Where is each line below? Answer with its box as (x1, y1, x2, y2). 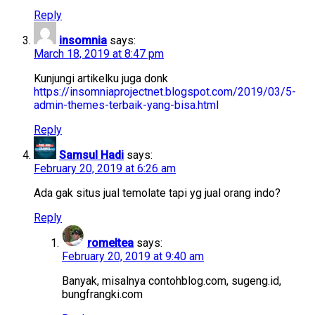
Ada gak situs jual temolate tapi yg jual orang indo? (34, 186, 281, 200)
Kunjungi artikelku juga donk (34, 72, 168, 86)
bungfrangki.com (62, 288, 143, 302)
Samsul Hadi (59, 148, 124, 162)
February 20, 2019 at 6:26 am (34, 162, 176, 176)
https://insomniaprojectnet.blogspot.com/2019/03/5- (34, 85, 296, 99)
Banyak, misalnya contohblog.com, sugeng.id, (62, 274, 281, 288)
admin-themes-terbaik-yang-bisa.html (34, 98, 219, 112)
